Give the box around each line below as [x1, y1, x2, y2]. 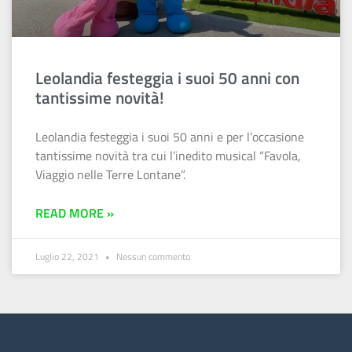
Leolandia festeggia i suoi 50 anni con [35, 65, 299, 91]
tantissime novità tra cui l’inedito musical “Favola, [35, 146, 301, 166]
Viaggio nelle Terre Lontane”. [35, 165, 185, 185]
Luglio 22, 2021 [35, 249, 101, 265]
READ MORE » [35, 203, 114, 223]
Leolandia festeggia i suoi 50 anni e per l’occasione [35, 127, 304, 147]
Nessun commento [114, 249, 190, 265]
